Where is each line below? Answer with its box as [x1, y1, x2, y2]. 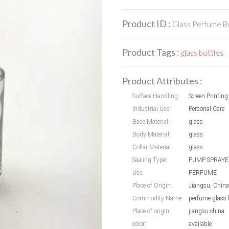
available [189, 220, 212, 227]
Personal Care [189, 105, 224, 112]
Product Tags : [122, 47, 181, 58]
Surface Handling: [132, 93, 179, 100]
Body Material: [132, 131, 171, 138]
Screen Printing [189, 93, 228, 100]
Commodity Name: [132, 195, 183, 202]
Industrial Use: [132, 105, 171, 112]
